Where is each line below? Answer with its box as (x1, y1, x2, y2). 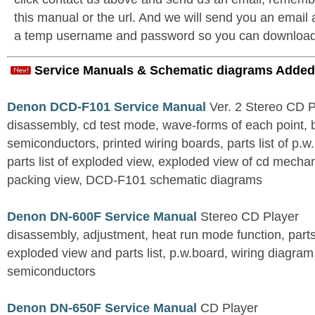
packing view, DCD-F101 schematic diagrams (7, 173, 262, 188)
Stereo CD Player (197, 210, 299, 224)
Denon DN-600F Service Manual (7, 210, 197, 224)
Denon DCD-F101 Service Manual (7, 100, 206, 115)
